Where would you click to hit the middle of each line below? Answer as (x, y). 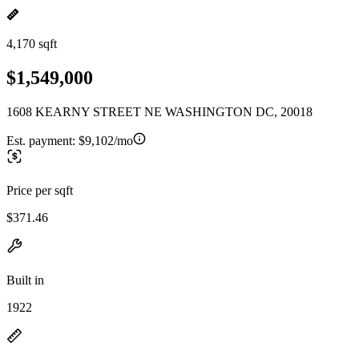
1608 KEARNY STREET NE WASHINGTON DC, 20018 (159, 111)
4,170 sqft (32, 44)
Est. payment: (42, 140)
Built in (25, 280)
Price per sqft (40, 190)
